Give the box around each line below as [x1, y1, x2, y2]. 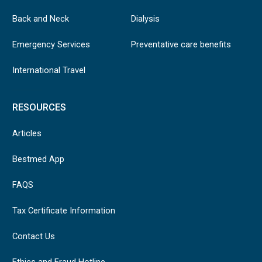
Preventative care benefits [131, 39, 231, 50]
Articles [12, 127, 42, 139]
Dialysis [131, 13, 160, 24]
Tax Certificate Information [12, 205, 115, 216]
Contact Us [12, 230, 55, 242]
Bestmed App [12, 153, 64, 164]
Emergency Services [12, 39, 90, 50]
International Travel [12, 64, 85, 75]
